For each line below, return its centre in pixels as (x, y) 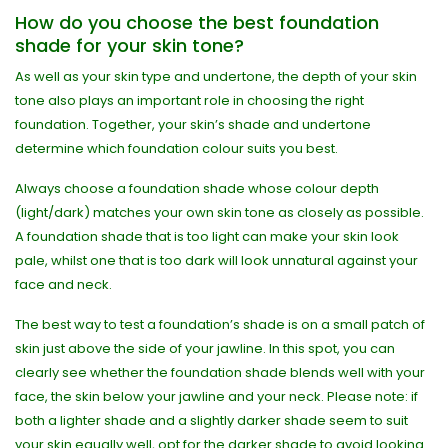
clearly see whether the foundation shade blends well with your (220, 372)
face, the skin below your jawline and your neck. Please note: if (216, 396)
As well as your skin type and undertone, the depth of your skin (216, 76)
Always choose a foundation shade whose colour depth (197, 188)
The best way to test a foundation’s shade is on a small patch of (220, 324)
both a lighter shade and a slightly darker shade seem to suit (211, 420)
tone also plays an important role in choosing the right (189, 100)
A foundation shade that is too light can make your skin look (207, 236)
